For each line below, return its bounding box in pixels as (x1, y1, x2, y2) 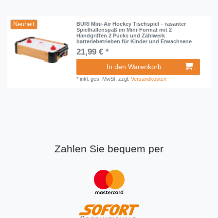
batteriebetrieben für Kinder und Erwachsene (76, 38, 192, 45)
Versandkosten (131, 76, 167, 82)
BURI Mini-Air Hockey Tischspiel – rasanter (76, 21, 186, 27)
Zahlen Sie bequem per (54, 143, 163, 155)
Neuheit (13, 21, 35, 28)
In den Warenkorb (107, 63, 162, 71)
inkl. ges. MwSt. (80, 76, 117, 82)
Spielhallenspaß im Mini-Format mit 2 (76, 27, 172, 33)
